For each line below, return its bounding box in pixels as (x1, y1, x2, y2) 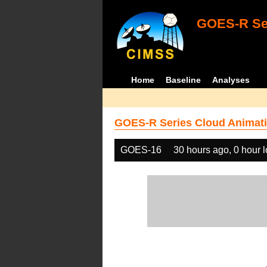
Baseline (166, 75, 201, 85)
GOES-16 (120, 145, 162, 155)
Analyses (212, 75, 250, 85)
